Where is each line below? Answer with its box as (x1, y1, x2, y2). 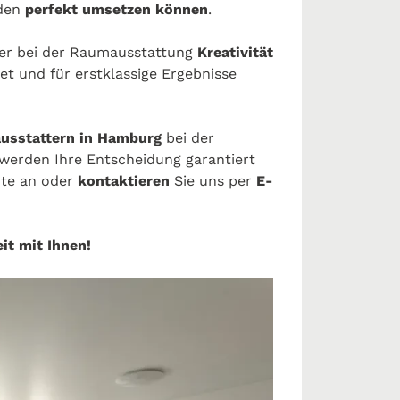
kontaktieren (78, 171, 174, 189)
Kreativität (193, 43, 273, 61)
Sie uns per (174, 171, 252, 189)
